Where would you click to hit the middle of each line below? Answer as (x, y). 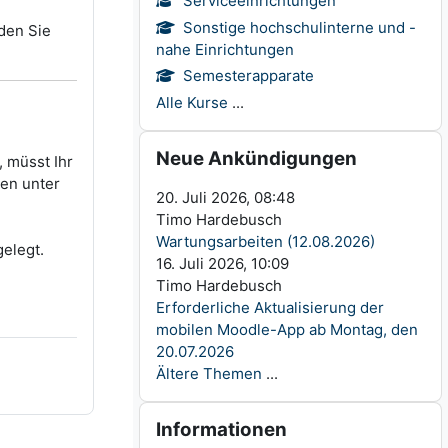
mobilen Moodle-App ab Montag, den (287, 330)
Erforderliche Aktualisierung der (270, 308)
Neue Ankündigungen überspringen (265, 141)
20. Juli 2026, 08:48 (226, 198)
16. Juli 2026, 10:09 (223, 264)
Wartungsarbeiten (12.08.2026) (266, 242)
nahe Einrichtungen (225, 49)
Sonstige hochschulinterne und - (300, 27)
